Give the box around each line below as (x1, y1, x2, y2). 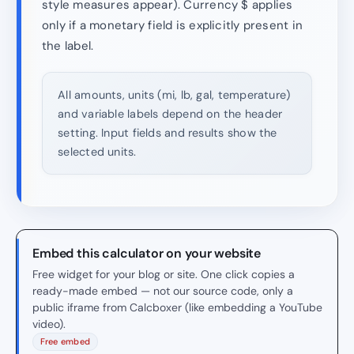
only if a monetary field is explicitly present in (42, 17, 303, 33)
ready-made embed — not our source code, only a (32, 283, 293, 298)
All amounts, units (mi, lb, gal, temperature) (58, 87, 291, 102)
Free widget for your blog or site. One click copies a (32, 266, 295, 281)
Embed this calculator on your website (32, 245, 262, 262)
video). (32, 316, 66, 331)
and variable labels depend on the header (58, 106, 283, 121)
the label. (42, 37, 94, 54)
